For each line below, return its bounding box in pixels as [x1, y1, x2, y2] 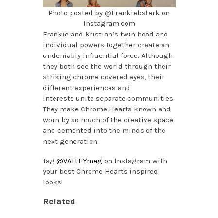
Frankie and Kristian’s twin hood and [42, 30, 168, 39]
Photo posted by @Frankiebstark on [48, 8, 170, 18]
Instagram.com [83, 19, 135, 28]
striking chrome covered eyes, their [42, 73, 164, 82]
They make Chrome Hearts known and [42, 105, 171, 114]
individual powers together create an [42, 40, 169, 50]
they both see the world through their [42, 62, 171, 71]
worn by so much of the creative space [42, 115, 173, 125]
